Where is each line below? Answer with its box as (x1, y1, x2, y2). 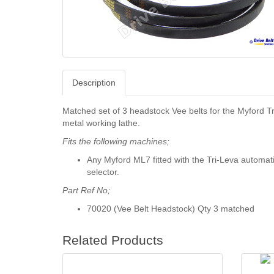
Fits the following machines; (62, 136, 169, 146)
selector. (87, 167, 119, 177)
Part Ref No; (62, 185, 110, 195)
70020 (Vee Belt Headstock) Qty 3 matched (87, 204, 254, 213)
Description (72, 78, 116, 87)
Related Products (62, 233, 163, 247)
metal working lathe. (62, 118, 140, 128)
